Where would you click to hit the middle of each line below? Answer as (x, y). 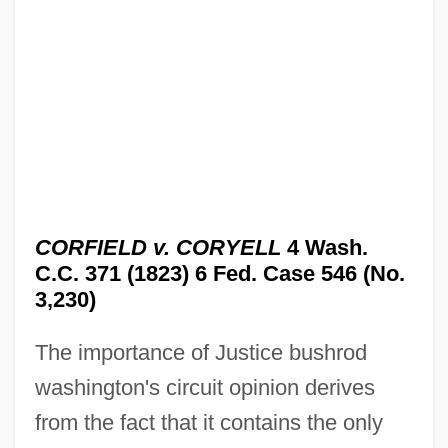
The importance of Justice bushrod (200, 352)
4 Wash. (324, 247)
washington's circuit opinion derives (204, 387)
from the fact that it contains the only (208, 422)
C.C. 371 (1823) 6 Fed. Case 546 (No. (219, 273)
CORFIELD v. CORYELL (157, 247)
